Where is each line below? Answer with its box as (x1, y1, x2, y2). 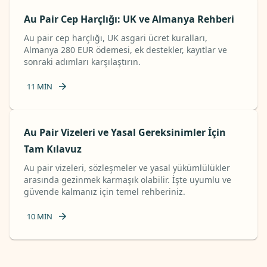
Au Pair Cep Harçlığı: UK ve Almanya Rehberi (24, 13, 234, 26)
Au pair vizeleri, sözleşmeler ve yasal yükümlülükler (24, 162, 230, 173)
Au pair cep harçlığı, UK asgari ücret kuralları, (24, 32, 207, 44)
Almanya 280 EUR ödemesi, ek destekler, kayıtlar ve (24, 44, 227, 55)
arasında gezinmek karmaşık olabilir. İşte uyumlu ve (24, 174, 231, 185)
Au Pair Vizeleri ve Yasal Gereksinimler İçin (24, 126, 226, 139)
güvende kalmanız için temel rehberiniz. (24, 186, 185, 197)
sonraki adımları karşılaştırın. (24, 56, 141, 67)
